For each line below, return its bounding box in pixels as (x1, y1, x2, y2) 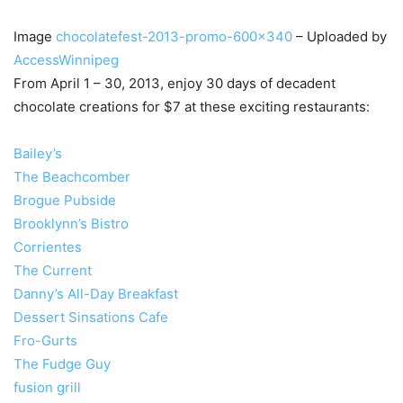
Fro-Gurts (13, 332, 77, 350)
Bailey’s (13, 145, 62, 163)
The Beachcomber (13, 168, 130, 186)
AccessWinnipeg (13, 51, 119, 69)
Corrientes (13, 238, 82, 256)
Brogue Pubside (13, 192, 116, 210)
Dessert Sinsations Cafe (13, 309, 168, 327)
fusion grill (13, 379, 81, 397)
